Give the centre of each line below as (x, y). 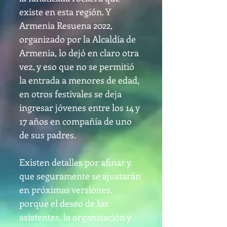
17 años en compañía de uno (75, 121)
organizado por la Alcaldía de (78, 39)
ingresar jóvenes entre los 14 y (80, 107)
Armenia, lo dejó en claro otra (79, 53)
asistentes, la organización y (75, 217)
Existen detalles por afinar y (75, 162)
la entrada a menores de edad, (79, 80)
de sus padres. (48, 135)
